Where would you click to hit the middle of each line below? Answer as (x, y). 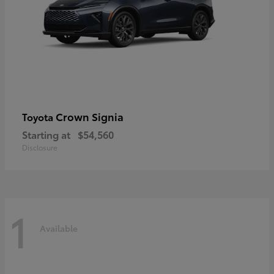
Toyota (39, 117)
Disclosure (40, 147)
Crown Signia (90, 117)
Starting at (46, 135)
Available (59, 228)
